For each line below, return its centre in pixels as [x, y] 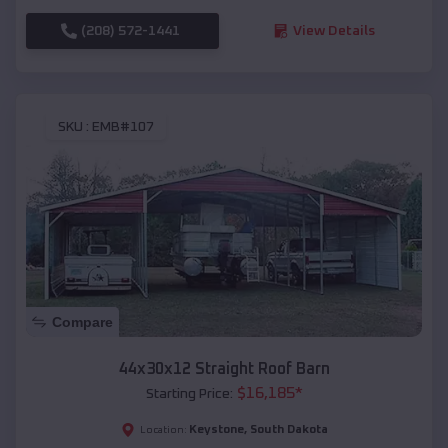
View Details [333, 30]
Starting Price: [189, 394]
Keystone [216, 430]
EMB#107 [123, 127]
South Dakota [288, 430]
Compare [82, 322]
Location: [163, 430]
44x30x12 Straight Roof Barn [224, 369]
